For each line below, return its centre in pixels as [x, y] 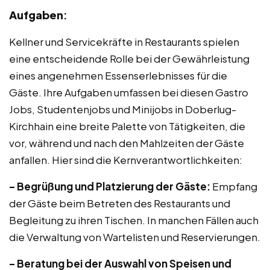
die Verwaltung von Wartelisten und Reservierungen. [135, 237]
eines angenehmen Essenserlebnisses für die [118, 75]
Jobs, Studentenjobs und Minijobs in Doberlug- [123, 109]
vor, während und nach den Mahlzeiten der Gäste [127, 143]
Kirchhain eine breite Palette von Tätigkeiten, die [127, 126]
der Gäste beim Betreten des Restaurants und [120, 203]
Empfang [234, 186]
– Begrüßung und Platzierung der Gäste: [110, 186]
